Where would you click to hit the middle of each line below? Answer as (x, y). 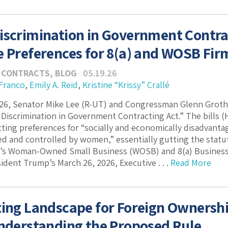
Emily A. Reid (54, 85)
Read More (191, 163)
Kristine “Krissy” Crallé (126, 85)
